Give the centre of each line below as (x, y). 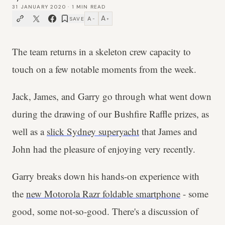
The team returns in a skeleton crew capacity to (101, 51)
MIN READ (90, 7)
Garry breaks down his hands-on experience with (106, 176)
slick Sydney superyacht (93, 131)
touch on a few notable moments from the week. (106, 69)
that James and (168, 131)
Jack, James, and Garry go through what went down (112, 96)
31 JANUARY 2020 (39, 7)
